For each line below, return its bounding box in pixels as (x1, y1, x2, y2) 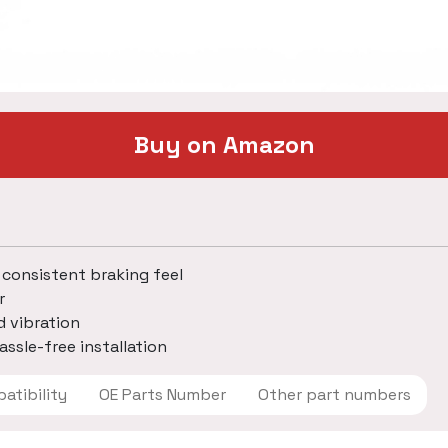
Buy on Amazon (133, 129, 315, 160)
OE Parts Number (167, 384, 226, 405)
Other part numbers (344, 384, 411, 405)
